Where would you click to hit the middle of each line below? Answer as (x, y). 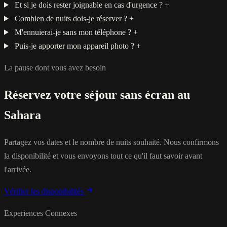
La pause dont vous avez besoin (55, 67)
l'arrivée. (18, 169)
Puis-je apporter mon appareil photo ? (74, 46)
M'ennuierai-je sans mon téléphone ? (73, 32)
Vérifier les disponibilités (45, 191)
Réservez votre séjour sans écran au (97, 94)
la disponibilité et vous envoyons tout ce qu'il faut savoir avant (103, 156)
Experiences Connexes (41, 213)
